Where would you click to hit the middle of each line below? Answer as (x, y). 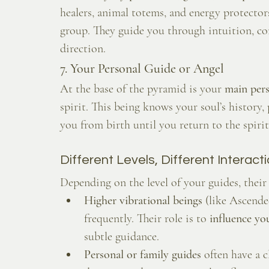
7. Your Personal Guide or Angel (142, 69)
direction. (83, 49)
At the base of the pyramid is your (142, 89)
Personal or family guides (143, 255)
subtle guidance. (122, 237)
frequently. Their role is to (147, 219)
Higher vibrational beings (143, 201)
